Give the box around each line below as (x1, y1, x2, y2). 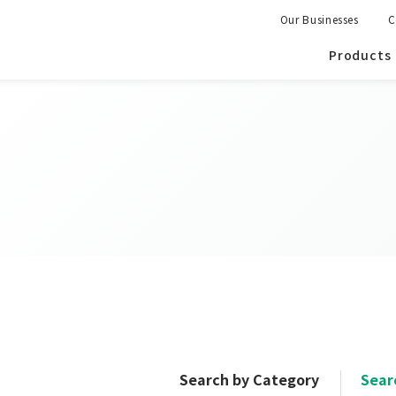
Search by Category (179, 369, 319, 390)
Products (328, 46, 392, 64)
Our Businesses (279, 11, 359, 27)
